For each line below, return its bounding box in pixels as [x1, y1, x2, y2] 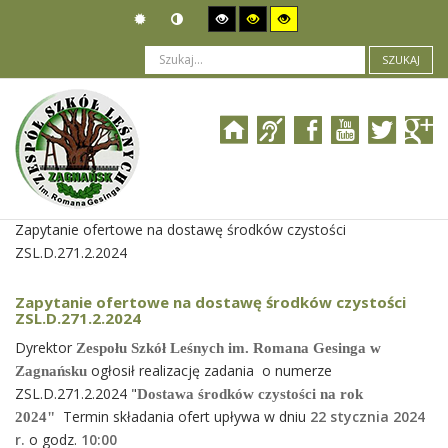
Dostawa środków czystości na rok [137, 386, 363, 402]
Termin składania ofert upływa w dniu [59, 407, 310, 426]
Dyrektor [15, 338, 76, 357]
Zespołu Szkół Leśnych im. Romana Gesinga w [76, 340, 381, 356]
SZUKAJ [382, 52, 420, 68]
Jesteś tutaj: [15, 174, 99, 193]
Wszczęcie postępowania [15, 197, 178, 216]
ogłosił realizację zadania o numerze [87, 361, 332, 380]
